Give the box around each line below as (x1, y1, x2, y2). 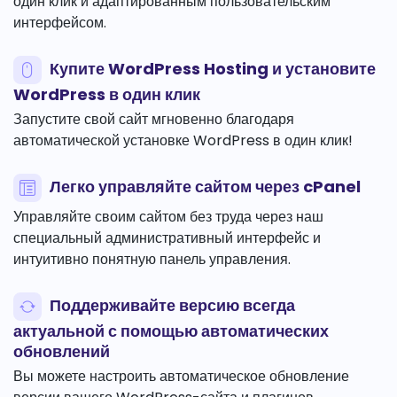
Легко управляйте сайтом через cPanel (46, 175, 361, 198)
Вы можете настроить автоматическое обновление (13, 366, 349, 387)
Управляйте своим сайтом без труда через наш (13, 206, 323, 228)
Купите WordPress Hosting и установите (46, 58, 376, 81)
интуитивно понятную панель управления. (13, 249, 291, 270)
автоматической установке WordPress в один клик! (13, 130, 353, 152)
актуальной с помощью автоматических (13, 320, 329, 343)
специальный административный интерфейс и (13, 228, 321, 249)
